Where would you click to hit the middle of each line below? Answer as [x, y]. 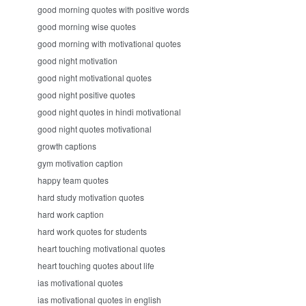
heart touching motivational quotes [101, 248]
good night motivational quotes [95, 78]
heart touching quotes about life [96, 265]
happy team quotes [73, 180]
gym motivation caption [80, 163]
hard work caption [71, 214]
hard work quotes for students [92, 231]
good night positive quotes [86, 95]
